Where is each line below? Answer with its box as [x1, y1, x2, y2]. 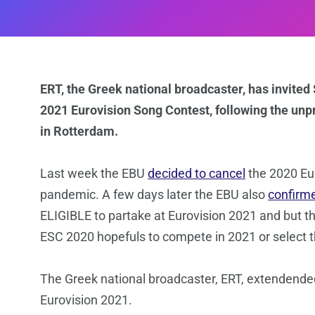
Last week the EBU [40, 166, 148, 181]
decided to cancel [148, 166, 245, 181]
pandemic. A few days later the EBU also [40, 187, 268, 202]
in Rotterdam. [40, 124, 118, 139]
